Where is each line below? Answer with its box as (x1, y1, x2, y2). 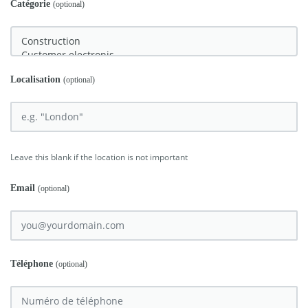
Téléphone (10, 258, 56, 269)
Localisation (10, 74, 63, 85)
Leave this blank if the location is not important (10, 151, 188, 163)
